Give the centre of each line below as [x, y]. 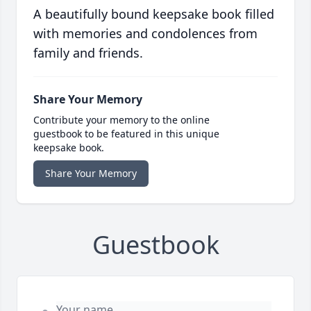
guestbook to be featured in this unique [126, 134]
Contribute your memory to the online [121, 120]
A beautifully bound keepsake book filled [154, 14]
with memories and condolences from [145, 34]
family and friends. [88, 53]
